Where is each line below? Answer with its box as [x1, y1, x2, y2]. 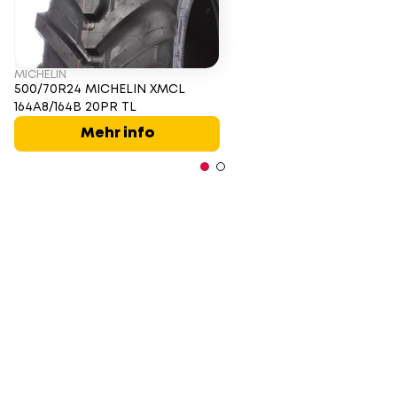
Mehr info [80, 127, 154, 140]
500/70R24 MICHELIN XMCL [14, 84, 185, 95]
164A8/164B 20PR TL [14, 102, 136, 113]
